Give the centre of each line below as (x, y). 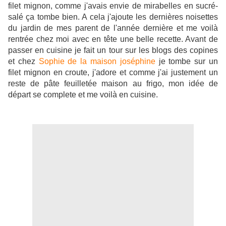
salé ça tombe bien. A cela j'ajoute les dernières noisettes (113, 17)
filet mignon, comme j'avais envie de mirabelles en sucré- (113, 6)
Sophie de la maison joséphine (97, 62)
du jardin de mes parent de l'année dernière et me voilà (113, 28)
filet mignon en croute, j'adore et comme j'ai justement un (113, 73)
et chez (23, 62)
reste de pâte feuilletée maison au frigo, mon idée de (113, 84)
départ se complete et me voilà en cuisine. (83, 95)
